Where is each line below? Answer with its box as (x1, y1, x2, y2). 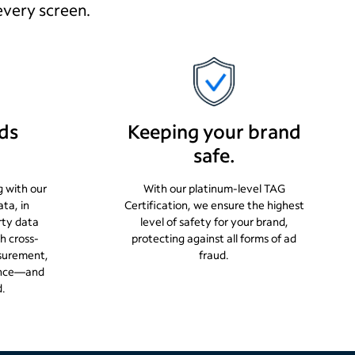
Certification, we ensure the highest (124, 197, 304, 212)
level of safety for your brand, (139, 214, 288, 229)
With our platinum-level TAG (143, 181, 285, 196)
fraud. (199, 247, 230, 262)
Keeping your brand (127, 119, 301, 143)
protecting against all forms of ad (132, 231, 297, 246)
